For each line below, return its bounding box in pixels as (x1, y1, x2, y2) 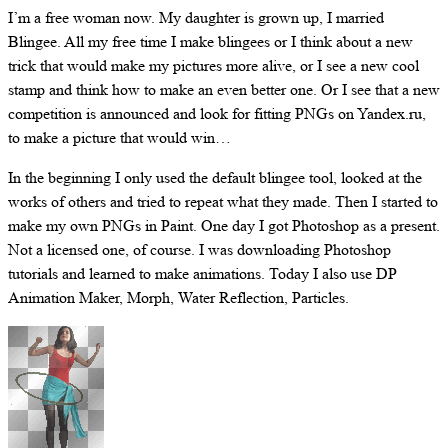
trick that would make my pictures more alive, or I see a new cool (8, 54, 419, 76)
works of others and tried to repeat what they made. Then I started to (8, 190, 438, 212)
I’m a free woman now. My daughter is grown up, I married (8, 6, 384, 28)
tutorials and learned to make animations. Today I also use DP (8, 262, 396, 284)
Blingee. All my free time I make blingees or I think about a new (8, 30, 413, 52)
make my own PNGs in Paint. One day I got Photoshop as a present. (8, 214, 440, 236)
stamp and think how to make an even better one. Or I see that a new (8, 78, 440, 100)
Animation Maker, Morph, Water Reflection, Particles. (8, 286, 349, 308)
